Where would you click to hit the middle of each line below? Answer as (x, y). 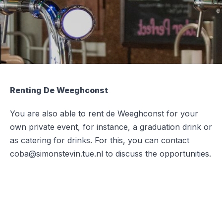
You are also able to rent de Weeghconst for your (104, 113)
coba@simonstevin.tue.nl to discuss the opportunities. (111, 153)
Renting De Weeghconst (59, 90)
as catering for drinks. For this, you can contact (100, 140)
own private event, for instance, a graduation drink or (111, 127)
